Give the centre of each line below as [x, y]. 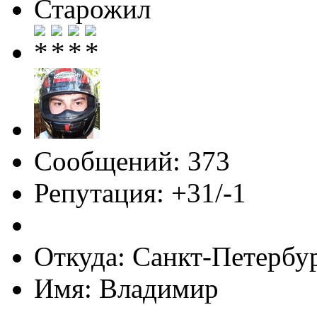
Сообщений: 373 [132, 161]
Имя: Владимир [126, 288]
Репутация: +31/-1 [140, 192]
